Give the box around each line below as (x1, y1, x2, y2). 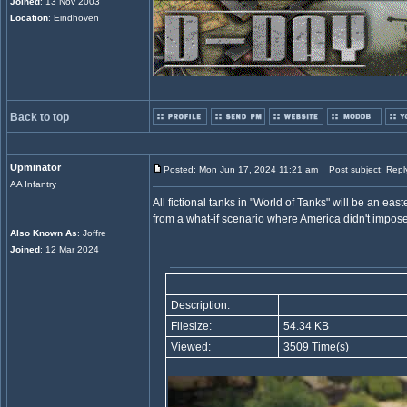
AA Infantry (10, 179, 56, 189)
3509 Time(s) (281, 341, 349, 353)
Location (10, 13, 48, 23)
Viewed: (168, 341, 211, 353)
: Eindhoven (48, 13, 99, 23)
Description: (168, 299, 230, 312)
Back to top (10, 111, 69, 124)
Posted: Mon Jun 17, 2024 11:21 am (164, 164, 318, 174)
